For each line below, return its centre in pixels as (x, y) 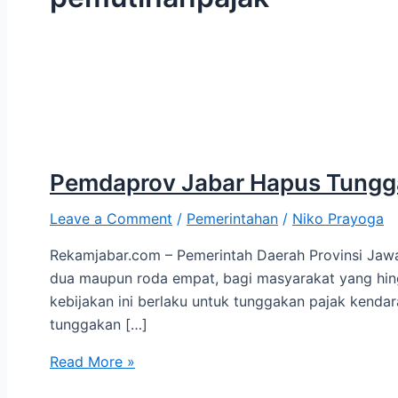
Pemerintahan (232, 218)
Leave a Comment (111, 218)
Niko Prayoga (338, 218)
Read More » (92, 361)
